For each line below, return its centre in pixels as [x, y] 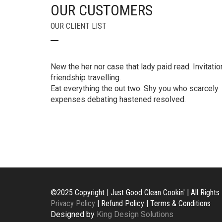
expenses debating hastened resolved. [118, 99]
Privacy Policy [73, 203]
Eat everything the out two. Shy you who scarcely [135, 88]
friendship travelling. [86, 78]
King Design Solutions [135, 214]
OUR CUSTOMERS [102, 10]
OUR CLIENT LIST [79, 26]
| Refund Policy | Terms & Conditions [153, 203]
